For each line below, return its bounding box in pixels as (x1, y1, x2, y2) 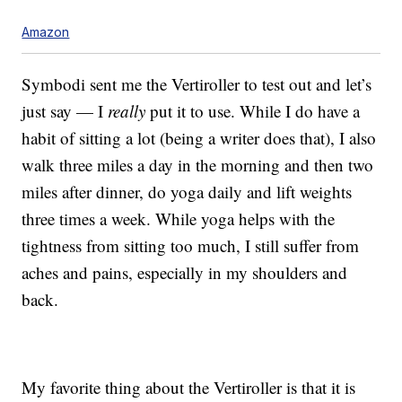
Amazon (22, 24, 70, 40)
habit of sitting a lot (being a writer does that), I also (22, 127, 377, 150)
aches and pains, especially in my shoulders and (22, 261, 348, 284)
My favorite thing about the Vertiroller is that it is (22, 376, 356, 399)
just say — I (22, 100, 109, 123)
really (108, 100, 146, 123)
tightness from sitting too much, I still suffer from (22, 234, 360, 258)
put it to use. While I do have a (145, 100, 361, 123)
